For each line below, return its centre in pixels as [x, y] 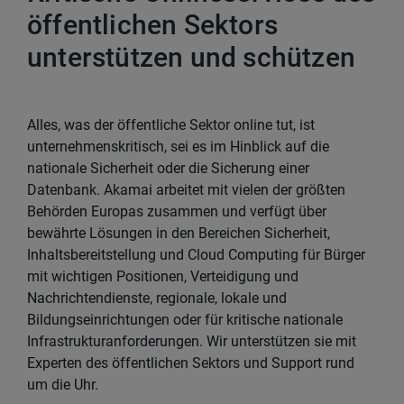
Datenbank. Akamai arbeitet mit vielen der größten [186, 189]
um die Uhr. [63, 384]
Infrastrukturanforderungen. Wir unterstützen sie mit [192, 341]
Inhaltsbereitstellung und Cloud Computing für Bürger [196, 254]
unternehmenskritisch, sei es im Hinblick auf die [178, 146]
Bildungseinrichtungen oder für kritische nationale [185, 319]
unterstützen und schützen [192, 57]
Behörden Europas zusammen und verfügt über [177, 211]
